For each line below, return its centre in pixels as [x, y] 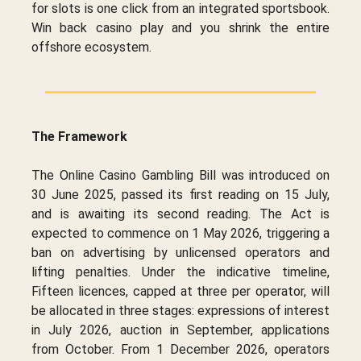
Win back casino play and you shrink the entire [180, 27]
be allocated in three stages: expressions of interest [180, 310]
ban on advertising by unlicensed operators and [180, 252]
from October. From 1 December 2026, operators [180, 349]
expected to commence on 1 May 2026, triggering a [180, 233]
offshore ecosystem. [91, 47]
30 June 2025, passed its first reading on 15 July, [180, 194]
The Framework [79, 136]
